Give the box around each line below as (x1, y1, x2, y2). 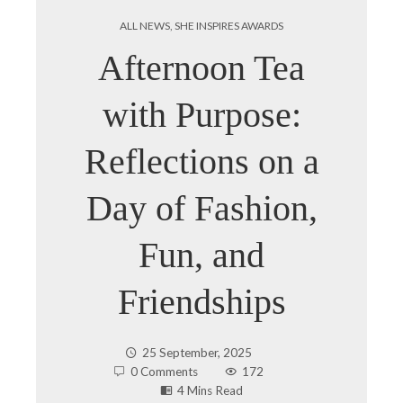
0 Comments (130, 364, 198, 379)
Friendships (117, 282, 286, 322)
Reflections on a (84, 141, 319, 182)
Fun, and (139, 235, 264, 275)
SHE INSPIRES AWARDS (175, 19, 283, 32)
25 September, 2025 (141, 345, 252, 360)
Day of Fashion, (85, 188, 318, 228)
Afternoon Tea (98, 48, 305, 88)
